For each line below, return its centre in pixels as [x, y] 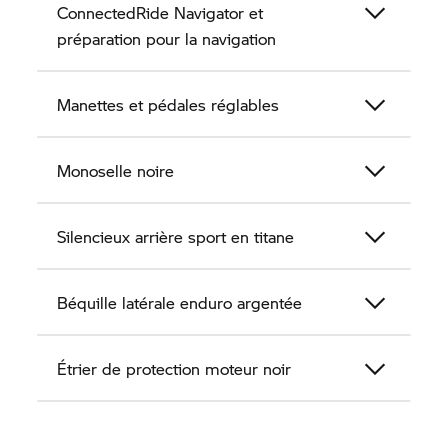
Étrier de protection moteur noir [174, 368]
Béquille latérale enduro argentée [180, 302]
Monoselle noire [116, 170]
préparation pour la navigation [167, 38]
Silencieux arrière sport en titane [176, 236]
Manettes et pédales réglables [168, 104]
